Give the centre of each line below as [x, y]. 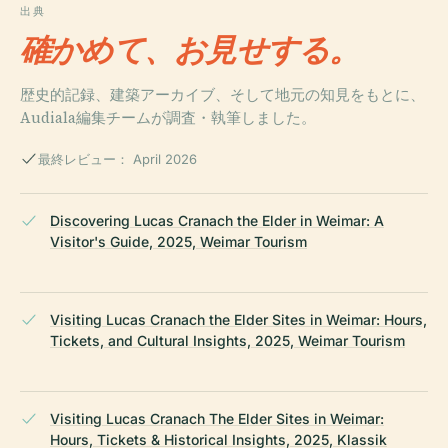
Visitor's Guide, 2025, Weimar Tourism [178, 241]
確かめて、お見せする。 [190, 49]
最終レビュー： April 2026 [117, 158]
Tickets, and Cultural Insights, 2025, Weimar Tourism [227, 340]
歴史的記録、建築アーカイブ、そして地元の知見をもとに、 [222, 94]
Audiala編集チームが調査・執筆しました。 [168, 117]
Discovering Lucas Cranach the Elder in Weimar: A [217, 220]
